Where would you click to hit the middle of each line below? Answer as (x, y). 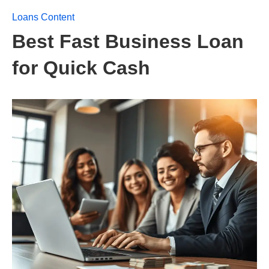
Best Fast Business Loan (128, 41)
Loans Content (43, 17)
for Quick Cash (81, 68)
